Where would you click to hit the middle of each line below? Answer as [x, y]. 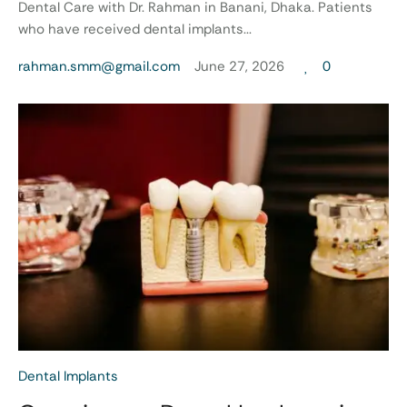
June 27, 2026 [239, 66]
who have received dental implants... [135, 30]
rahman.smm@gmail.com [99, 66]
